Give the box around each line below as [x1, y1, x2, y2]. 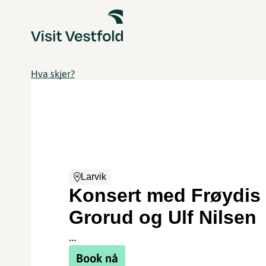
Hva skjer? [31, 68, 75, 79]
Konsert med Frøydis [69, 185, 261, 206]
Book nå [76, 251, 119, 265]
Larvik [81, 172, 107, 182]
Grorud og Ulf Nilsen [69, 207, 257, 228]
